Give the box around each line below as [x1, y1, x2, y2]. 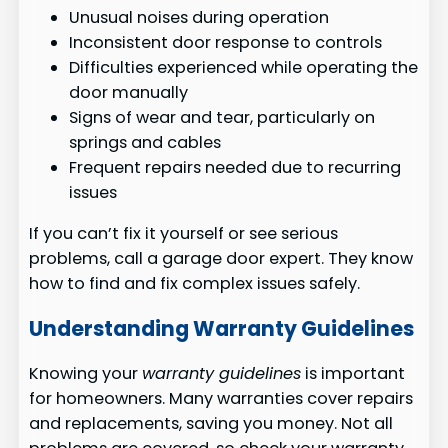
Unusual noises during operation [69, 6, 330, 30]
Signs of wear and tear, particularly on [69, 106, 376, 130]
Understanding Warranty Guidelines [29, 313, 415, 343]
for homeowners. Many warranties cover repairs [29, 387, 414, 411]
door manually [69, 81, 189, 105]
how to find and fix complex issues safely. [29, 272, 361, 296]
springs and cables [69, 131, 222, 155]
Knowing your [29, 362, 143, 386]
